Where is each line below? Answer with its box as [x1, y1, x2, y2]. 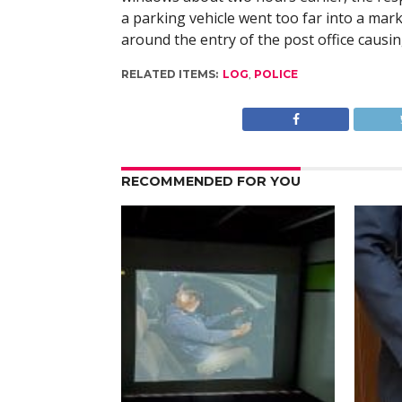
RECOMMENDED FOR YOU [120, 173, 301, 189]
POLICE [253, 67, 298, 81]
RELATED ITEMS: [120, 67, 218, 81]
